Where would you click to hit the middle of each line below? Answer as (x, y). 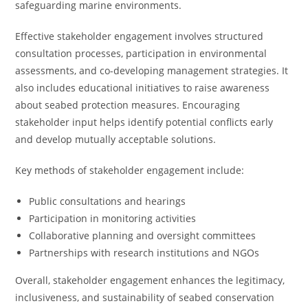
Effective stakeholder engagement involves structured (140, 36)
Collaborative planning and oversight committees (143, 235)
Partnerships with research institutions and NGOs (144, 253)
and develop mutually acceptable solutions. (116, 139)
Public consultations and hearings (108, 201)
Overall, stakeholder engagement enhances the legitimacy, (150, 280)
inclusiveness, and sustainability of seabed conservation (145, 297)
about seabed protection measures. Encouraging (128, 105)
